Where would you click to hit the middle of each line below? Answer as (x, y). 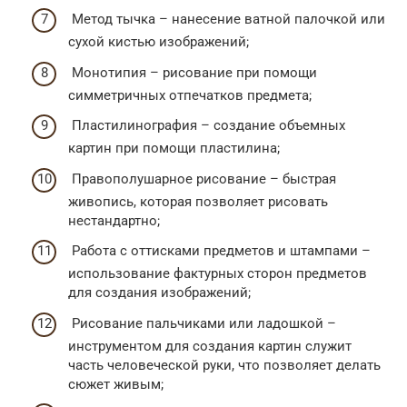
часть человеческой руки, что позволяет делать (224, 365)
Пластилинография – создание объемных (207, 126)
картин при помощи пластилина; (174, 149)
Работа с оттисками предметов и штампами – (219, 251)
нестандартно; (114, 220)
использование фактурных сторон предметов (218, 274)
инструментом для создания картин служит (210, 346)
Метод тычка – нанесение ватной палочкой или (227, 20)
